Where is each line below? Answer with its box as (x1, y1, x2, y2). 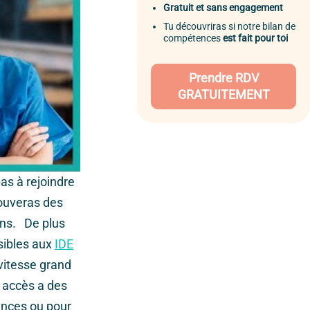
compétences (163, 33, 223, 45)
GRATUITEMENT (177, 88, 270, 102)
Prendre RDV (188, 71, 259, 86)
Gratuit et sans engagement (163, 2, 283, 15)
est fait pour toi (223, 33, 288, 45)
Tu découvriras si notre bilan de (163, 21, 295, 33)
